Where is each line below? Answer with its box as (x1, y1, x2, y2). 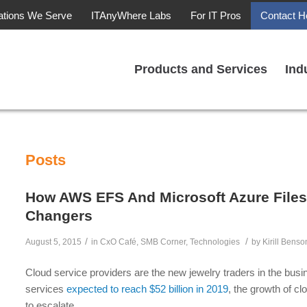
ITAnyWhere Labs (91, 10, 171, 21)
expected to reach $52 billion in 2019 (66, 282, 229, 295)
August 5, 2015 (25, 237, 82, 247)
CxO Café (100, 237, 137, 247)
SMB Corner (140, 237, 186, 247)
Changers (25, 208, 93, 223)
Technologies (190, 237, 241, 247)
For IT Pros (191, 10, 241, 21)
